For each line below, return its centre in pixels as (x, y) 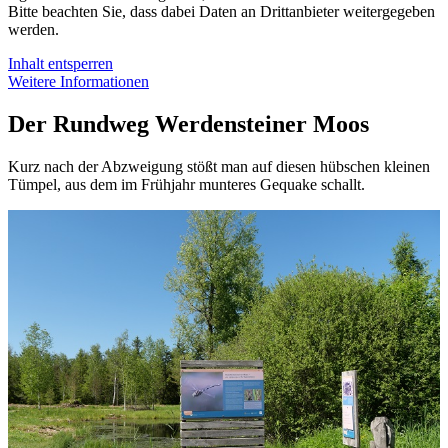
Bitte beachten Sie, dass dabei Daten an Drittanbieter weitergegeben (221, 11)
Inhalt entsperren (60, 63)
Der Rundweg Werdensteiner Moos (188, 123)
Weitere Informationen (78, 81)
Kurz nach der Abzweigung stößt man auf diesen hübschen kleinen (219, 166)
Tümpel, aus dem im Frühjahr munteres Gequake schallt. (186, 184)
